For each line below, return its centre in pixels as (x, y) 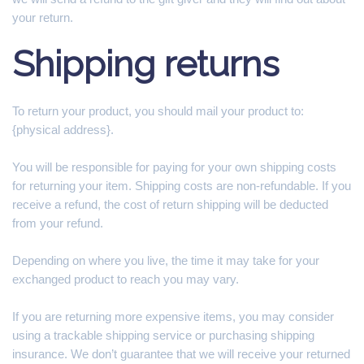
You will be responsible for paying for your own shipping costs (174, 167)
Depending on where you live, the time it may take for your (166, 260)
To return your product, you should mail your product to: (158, 111)
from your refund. (58, 223)
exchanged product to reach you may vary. (126, 279)
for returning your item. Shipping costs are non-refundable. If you (182, 186)
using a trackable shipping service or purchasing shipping (163, 335)
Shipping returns (146, 64)
